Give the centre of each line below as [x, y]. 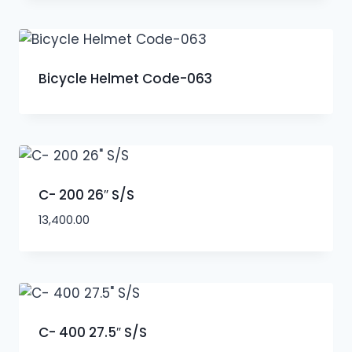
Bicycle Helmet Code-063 [125, 78]
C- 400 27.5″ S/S [92, 332]
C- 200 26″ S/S [86, 194]
